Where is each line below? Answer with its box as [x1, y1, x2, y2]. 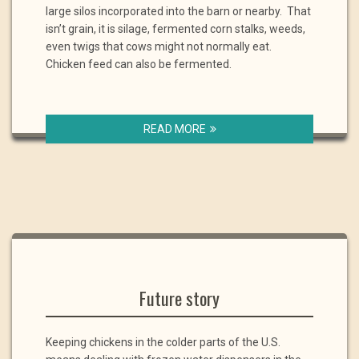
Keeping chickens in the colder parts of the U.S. [46, 336, 280, 349]
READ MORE [143, 123, 206, 135]
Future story [139, 285, 220, 311]
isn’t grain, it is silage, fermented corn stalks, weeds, [46, 22, 305, 35]
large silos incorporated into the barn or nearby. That [46, 5, 311, 18]
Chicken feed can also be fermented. [46, 58, 232, 71]
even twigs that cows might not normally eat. [46, 40, 274, 53]
